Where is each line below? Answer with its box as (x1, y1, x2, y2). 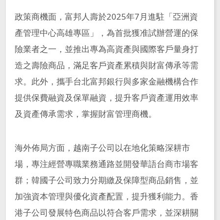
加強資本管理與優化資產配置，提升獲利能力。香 (14, 190, 198, 202)
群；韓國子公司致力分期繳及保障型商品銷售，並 (14, 174, 198, 186)
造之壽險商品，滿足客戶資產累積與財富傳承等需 (14, 59, 198, 71)
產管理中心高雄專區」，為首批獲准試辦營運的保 (14, 27, 198, 38)
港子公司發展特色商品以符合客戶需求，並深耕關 (14, 206, 198, 218)
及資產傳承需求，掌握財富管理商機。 (14, 108, 157, 119)
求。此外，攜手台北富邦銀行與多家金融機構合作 (14, 75, 198, 87)
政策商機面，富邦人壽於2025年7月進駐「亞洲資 (14, 10, 198, 22)
